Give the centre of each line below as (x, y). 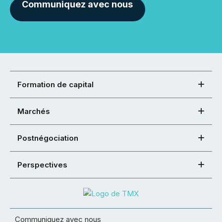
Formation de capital (55, 84)
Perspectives (42, 165)
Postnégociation (48, 138)
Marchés (34, 111)
